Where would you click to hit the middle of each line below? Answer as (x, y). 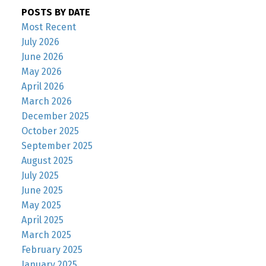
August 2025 (47, 161)
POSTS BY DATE (56, 12)
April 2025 (42, 220)
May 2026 (41, 72)
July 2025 (40, 176)
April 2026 (42, 87)
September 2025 (57, 146)
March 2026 (46, 102)
